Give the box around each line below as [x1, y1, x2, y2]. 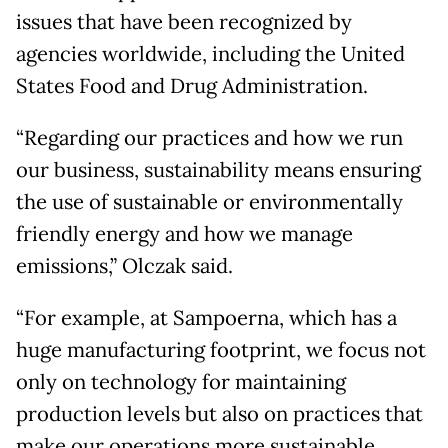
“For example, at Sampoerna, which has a [16, 305, 397, 332]
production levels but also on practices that [16, 401, 423, 428]
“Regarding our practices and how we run [16, 125, 403, 152]
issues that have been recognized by [16, 9, 352, 36]
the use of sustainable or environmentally [16, 189, 403, 216]
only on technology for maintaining [16, 369, 346, 396]
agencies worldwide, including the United [16, 41, 405, 68]
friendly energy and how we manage [16, 221, 353, 248]
